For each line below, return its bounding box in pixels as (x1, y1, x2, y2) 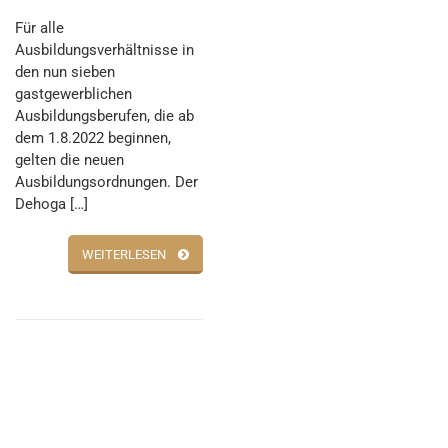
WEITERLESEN (82, 247, 167, 263)
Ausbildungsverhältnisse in (15, 41, 194, 60)
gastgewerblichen (15, 85, 132, 104)
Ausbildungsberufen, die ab (15, 107, 194, 126)
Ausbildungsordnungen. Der (15, 173, 198, 192)
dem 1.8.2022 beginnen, (15, 129, 171, 148)
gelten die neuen (15, 151, 124, 170)
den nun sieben (15, 63, 115, 82)
